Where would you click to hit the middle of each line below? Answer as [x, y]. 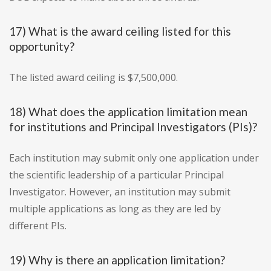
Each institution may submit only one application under [134, 158]
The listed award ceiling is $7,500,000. [93, 78]
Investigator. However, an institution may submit [120, 192]
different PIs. [38, 226]
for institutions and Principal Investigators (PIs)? [133, 127]
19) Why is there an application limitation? [117, 260]
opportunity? [42, 47]
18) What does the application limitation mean [128, 112]
